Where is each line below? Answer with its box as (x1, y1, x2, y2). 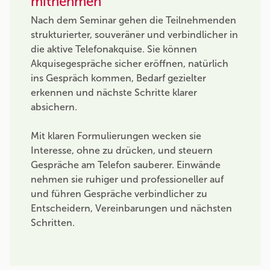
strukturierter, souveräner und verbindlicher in (31, 28, 238, 40)
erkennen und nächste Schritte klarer (31, 86, 197, 98)
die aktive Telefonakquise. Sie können (31, 43, 197, 55)
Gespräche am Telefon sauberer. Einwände (31, 159, 221, 171)
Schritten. (31, 216, 75, 228)
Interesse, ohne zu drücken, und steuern (31, 144, 213, 156)
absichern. (31, 101, 77, 113)
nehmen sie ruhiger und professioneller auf (31, 173, 224, 185)
